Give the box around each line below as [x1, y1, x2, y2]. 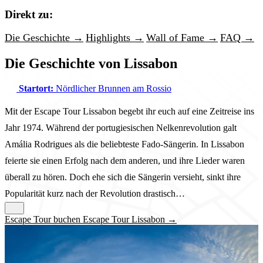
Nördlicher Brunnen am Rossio [53, 83, 171, 94]
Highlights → [86, 32, 144, 44]
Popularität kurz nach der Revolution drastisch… [5, 188, 185, 199]
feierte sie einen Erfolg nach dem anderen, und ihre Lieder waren [5, 156, 245, 166]
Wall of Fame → [146, 32, 218, 44]
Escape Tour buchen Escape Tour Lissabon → [5, 214, 177, 225]
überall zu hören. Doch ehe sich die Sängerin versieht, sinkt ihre [5, 172, 241, 183]
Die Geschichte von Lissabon [5, 56, 177, 72]
